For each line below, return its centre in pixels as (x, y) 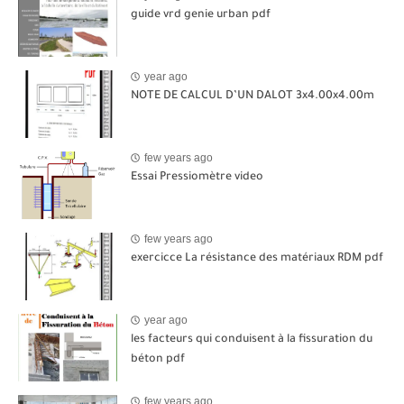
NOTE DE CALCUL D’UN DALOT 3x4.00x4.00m (252, 96)
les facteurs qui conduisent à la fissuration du (252, 340)
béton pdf (158, 359)
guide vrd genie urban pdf (201, 15)
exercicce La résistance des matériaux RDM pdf (257, 258)
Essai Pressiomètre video (197, 177)
